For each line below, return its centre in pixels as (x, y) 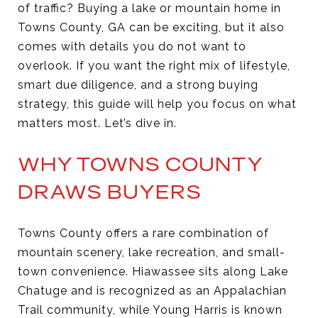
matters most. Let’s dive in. (97, 123)
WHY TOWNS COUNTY (140, 164)
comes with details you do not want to (132, 46)
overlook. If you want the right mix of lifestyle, (154, 66)
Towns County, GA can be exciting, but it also (151, 27)
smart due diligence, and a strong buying (138, 85)
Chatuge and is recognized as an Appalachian (152, 290)
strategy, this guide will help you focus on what (157, 104)
